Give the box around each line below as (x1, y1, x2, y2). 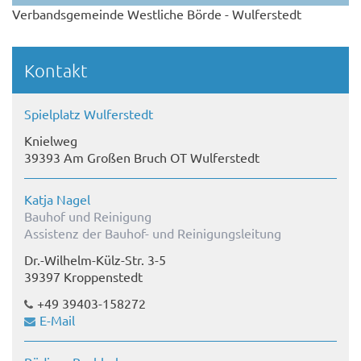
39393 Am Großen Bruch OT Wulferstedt (24, 149, 259, 166)
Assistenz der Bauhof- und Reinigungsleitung (24, 225, 281, 242)
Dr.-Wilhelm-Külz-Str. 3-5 (24, 251, 166, 268)
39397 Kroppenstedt (24, 268, 143, 285)
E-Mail (39, 312, 75, 329)
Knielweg (24, 132, 77, 149)
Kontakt (24, 60, 88, 81)
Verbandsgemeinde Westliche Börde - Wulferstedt (12, 6, 301, 23)
